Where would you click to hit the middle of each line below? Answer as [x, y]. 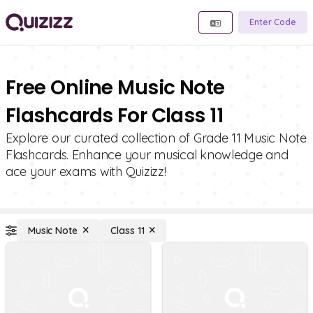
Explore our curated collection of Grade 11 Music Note [156, 138]
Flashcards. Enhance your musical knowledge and [147, 155]
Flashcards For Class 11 [115, 116]
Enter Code [273, 22]
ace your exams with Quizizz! [86, 172]
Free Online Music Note [115, 88]
